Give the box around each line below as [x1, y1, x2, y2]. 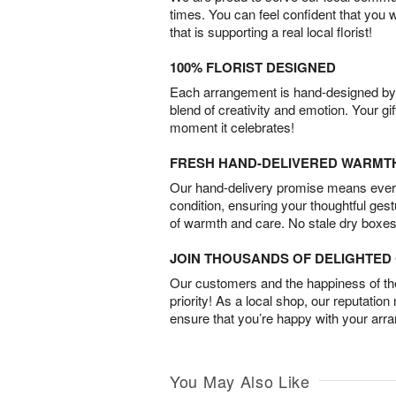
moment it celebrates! [170, 118, 294, 137]
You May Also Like [170, 369, 310, 393]
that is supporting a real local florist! [170, 22, 372, 42]
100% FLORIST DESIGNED [170, 57, 336, 78]
